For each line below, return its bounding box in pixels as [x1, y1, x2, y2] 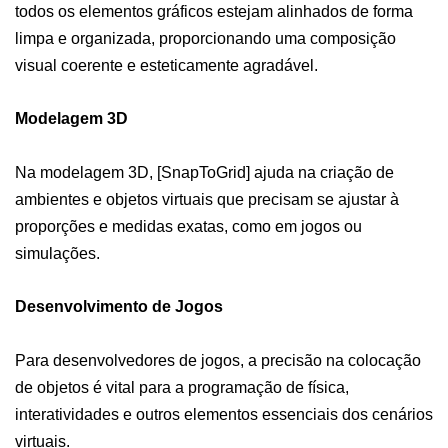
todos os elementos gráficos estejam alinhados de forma [15, 2, 413, 20]
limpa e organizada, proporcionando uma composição [15, 29, 396, 47]
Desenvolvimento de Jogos [15, 297, 223, 315]
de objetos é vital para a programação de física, [15, 378, 349, 396]
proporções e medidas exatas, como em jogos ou [15, 217, 362, 235]
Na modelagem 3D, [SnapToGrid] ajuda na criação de [15, 163, 394, 181]
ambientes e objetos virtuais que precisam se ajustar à [15, 190, 399, 208]
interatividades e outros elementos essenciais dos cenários [15, 405, 433, 423]
